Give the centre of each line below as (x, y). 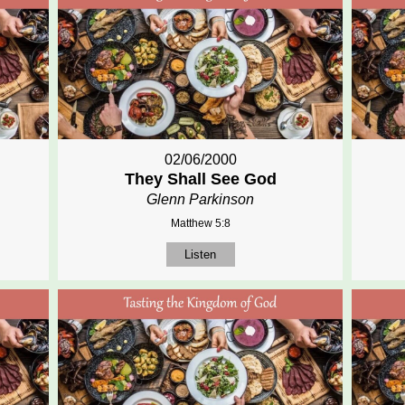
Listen (201, 255)
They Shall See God (200, 179)
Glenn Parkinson (201, 200)
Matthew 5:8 (200, 224)
